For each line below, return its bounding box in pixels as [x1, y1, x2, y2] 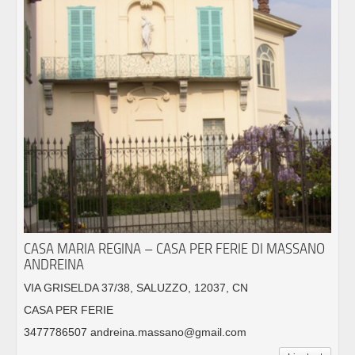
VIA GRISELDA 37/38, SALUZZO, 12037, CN [24, 281, 248, 294]
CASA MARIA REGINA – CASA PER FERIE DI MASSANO [24, 239, 325, 257]
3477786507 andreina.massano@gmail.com [24, 325, 246, 338]
